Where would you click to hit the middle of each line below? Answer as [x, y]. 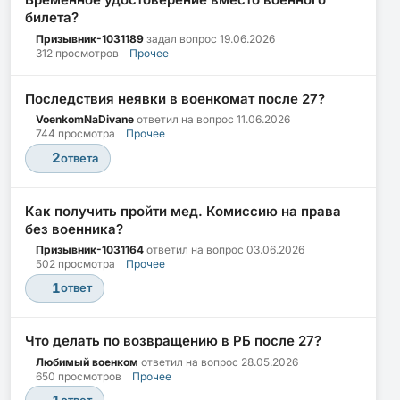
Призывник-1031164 [90, 250]
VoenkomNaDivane [85, 120]
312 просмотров [77, 53]
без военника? [74, 229]
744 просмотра [75, 134]
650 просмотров [79, 376]
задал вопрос [182, 38]
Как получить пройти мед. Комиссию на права [183, 211]
